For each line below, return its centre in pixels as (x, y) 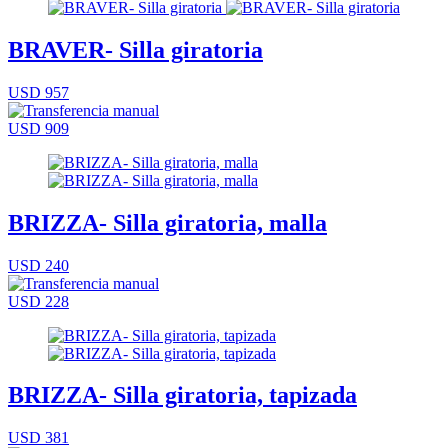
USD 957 (38, 92)
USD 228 (38, 301)
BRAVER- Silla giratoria (135, 49)
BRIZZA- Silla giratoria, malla (167, 222)
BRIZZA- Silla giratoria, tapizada (182, 395)
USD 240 (38, 265)
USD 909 (38, 128)
